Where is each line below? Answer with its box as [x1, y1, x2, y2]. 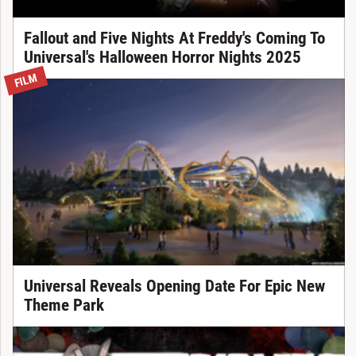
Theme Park [23, 296, 104, 315]
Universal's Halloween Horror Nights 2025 [23, 48, 301, 68]
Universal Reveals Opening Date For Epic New [23, 277, 325, 296]
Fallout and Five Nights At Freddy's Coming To [23, 29, 325, 48]
